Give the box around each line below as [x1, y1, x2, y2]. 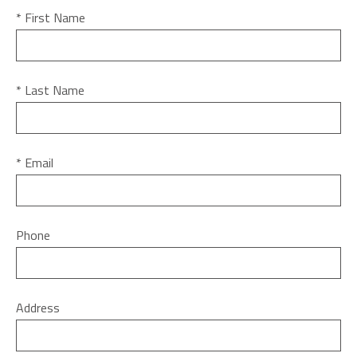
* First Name [16, 7, 85, 27]
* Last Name [16, 80, 84, 100]
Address [16, 297, 60, 317]
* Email [16, 152, 53, 172]
